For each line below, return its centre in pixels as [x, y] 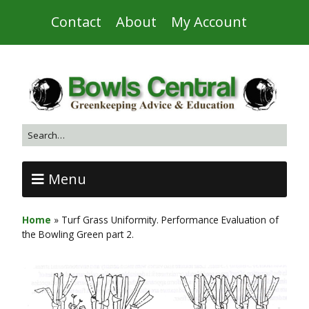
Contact [76, 22]
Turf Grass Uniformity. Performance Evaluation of [170, 220]
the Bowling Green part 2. [78, 235]
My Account [209, 22]
